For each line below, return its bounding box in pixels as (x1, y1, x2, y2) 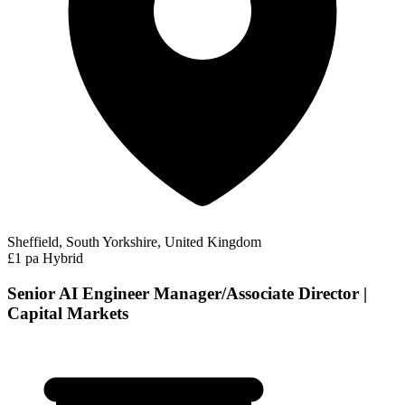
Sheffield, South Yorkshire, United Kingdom (7, 234, 261, 250)
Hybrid (42, 250, 83, 267)
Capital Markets (7, 303, 128, 323)
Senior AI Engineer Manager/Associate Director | (7, 283, 367, 303)
